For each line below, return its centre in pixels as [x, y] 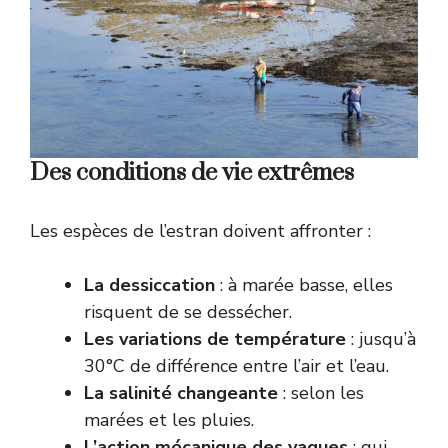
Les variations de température [215, 339]
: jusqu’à [381, 339]
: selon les [321, 393]
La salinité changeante [181, 393]
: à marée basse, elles [304, 285]
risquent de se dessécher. [188, 312]
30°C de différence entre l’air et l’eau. [236, 366]
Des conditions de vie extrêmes [192, 173]
